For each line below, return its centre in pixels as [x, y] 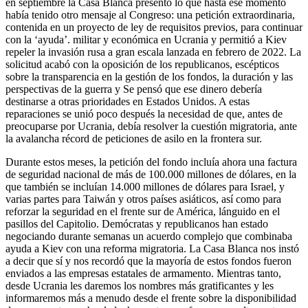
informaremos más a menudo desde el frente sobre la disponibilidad [151, 298]
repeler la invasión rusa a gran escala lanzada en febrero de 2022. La [153, 52]
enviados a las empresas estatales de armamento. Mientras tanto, [143, 273]
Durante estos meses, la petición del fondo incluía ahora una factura [151, 162]
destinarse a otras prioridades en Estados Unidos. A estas [128, 101]
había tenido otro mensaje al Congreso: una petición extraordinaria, [150, 14]
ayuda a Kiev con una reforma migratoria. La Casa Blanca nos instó [152, 248]
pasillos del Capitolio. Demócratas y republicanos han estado [137, 223]
